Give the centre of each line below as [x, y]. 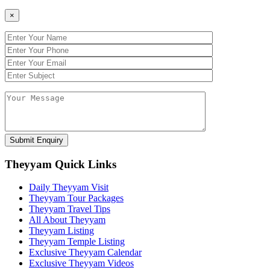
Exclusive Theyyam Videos [81, 263]
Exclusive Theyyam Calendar [85, 253]
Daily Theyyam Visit [69, 187]
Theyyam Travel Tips [70, 209]
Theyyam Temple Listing [77, 242]
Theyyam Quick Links [61, 164]
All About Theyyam [67, 220]
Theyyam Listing [61, 231]
